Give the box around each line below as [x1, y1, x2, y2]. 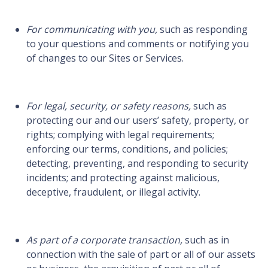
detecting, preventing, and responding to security [26, 157, 248, 170]
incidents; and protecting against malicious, [26, 171, 220, 185]
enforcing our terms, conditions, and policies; [26, 142, 228, 156]
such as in [182, 233, 229, 247]
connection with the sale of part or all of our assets [26, 248, 255, 261]
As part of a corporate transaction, [26, 233, 182, 247]
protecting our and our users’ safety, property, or [26, 114, 249, 127]
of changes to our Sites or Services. [26, 51, 184, 65]
